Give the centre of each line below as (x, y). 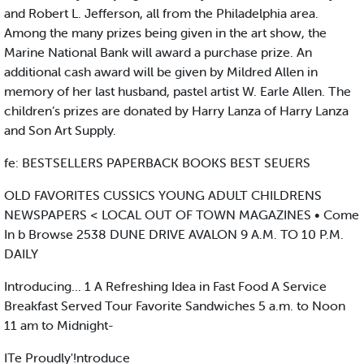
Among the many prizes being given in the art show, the (165, 33)
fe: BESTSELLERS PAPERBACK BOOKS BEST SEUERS (157, 163)
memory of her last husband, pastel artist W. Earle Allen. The (178, 91)
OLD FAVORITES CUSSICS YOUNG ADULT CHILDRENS (163, 195)
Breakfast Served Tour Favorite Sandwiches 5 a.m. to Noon (175, 306)
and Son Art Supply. (60, 130)
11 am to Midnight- (59, 325)
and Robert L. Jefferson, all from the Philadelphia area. (161, 13)
